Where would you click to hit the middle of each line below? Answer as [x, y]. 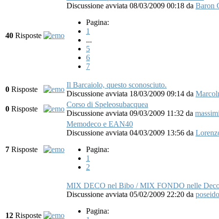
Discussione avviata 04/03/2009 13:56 [126, 132]
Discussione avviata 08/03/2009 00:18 [126, 5]
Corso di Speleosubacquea [107, 104]
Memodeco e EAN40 [100, 124]
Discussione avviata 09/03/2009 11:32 [126, 113]
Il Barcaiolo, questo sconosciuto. [117, 85]
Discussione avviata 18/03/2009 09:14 [126, 93]
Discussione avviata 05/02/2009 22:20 [126, 194]
